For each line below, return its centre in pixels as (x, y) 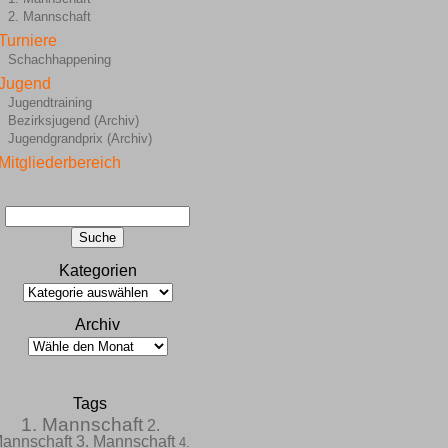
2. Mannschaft (49, 16)
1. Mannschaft (81, 424)
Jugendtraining (49, 102)
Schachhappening (59, 59)
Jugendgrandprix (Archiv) (79, 138)
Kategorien (97, 270)
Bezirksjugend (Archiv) (73, 120)
